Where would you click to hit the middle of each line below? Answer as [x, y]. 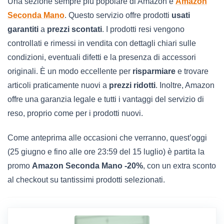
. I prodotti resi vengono [143, 29]
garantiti [23, 29]
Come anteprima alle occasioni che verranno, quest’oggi [107, 137]
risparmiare [154, 71]
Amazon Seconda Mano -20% [87, 165]
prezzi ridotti [132, 85]
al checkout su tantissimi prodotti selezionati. [86, 179]
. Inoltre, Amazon [185, 85]
